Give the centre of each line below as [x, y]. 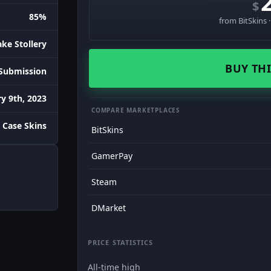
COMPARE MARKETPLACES [136, 110]
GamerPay [112, 156]
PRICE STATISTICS [121, 242]
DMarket [109, 208]
